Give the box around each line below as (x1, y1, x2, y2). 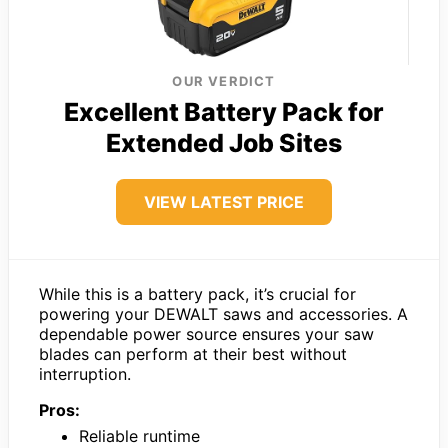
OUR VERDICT (172, 72, 276, 89)
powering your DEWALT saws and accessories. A (39, 303, 408, 324)
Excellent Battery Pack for (64, 96, 384, 127)
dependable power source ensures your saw (39, 323, 374, 344)
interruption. (39, 363, 131, 384)
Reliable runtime (79, 425, 200, 446)
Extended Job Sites (106, 127, 342, 158)
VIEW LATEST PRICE (144, 191, 304, 212)
